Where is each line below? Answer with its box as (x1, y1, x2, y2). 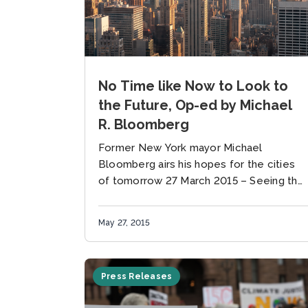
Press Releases (101, 271, 173, 281)
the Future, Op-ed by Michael (98, 96, 292, 113)
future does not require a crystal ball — (98, 190, 298, 203)
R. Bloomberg (98, 115, 189, 133)
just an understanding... (98, 207, 212, 220)
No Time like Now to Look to (98, 77, 288, 94)
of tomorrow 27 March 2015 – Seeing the (98, 174, 305, 187)
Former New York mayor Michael (98, 141, 263, 154)
